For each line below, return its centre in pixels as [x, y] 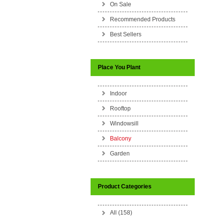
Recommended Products [143, 19]
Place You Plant [119, 67]
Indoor [118, 93]
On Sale [121, 4]
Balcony [121, 139]
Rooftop [120, 108]
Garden [120, 154]
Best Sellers [126, 34]
